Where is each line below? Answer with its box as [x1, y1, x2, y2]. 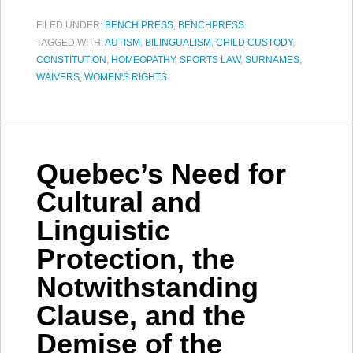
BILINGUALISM [145, 37, 211, 48]
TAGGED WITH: [36, 37, 105, 48]
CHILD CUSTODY [216, 37, 292, 48]
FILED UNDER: [36, 20, 105, 31]
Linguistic [36, 214, 170, 247]
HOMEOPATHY [111, 54, 175, 65]
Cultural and [36, 186, 202, 218]
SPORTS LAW [180, 54, 240, 65]
